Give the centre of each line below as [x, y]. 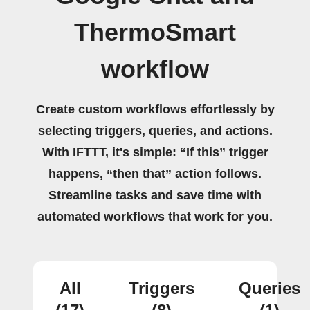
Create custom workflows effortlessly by [155, 109]
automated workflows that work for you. [155, 217]
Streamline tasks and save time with [155, 195]
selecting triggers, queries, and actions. [155, 131]
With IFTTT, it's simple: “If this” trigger [155, 152]
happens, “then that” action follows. [155, 174]
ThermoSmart [155, 33]
